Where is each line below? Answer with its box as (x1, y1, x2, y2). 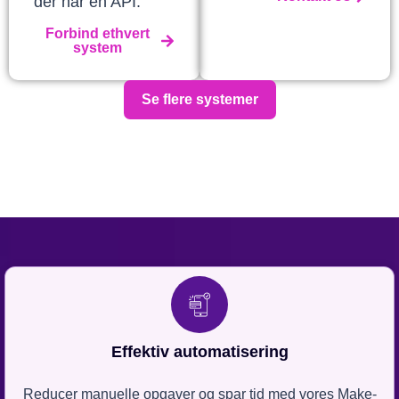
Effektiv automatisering (110, 343, 289, 362)
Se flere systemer (141, 92, 258, 108)
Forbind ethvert (45, 26, 150, 42)
